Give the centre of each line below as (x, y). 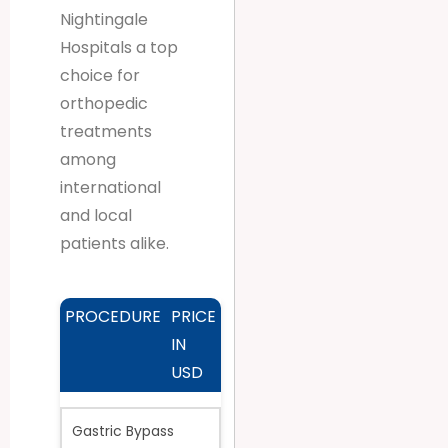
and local (96, 216)
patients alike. (114, 244)
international (110, 188)
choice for (100, 76)
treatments (106, 132)
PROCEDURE (113, 317)
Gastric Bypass (123, 431)
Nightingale (104, 20)
